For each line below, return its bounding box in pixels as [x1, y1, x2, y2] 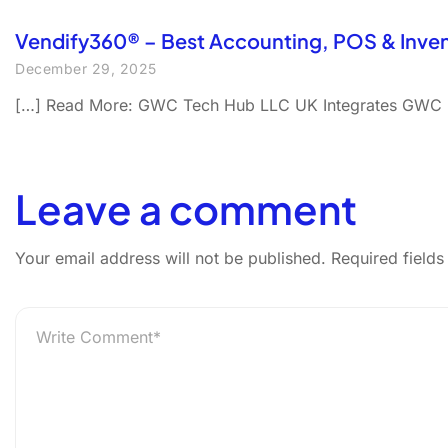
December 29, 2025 [15, 60, 157, 77]
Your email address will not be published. [15, 248, 326, 268]
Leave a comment [15, 183, 357, 234]
